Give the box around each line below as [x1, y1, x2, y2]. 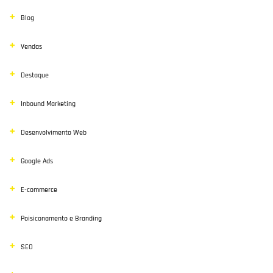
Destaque [21, 71, 49, 80]
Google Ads [21, 157, 53, 166]
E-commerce [21, 185, 57, 194]
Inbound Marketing [21, 99, 76, 108]
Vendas [21, 42, 42, 51]
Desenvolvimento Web [21, 128, 87, 137]
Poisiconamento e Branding [21, 214, 102, 223]
